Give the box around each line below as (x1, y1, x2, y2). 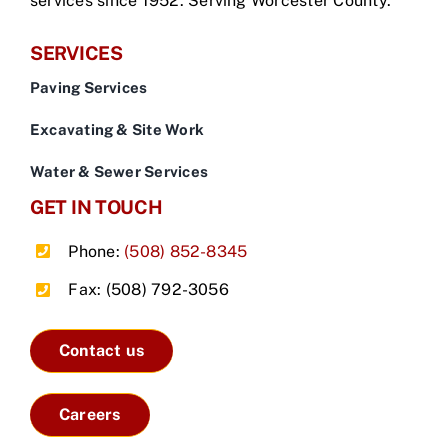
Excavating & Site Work (30, 120, 204, 138)
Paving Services (30, 78, 148, 96)
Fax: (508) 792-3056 (68, 280, 229, 300)
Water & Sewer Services (30, 162, 208, 180)
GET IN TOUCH (30, 195, 163, 218)
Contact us (59, 340, 145, 360)
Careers (59, 404, 121, 424)
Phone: (68, 241, 125, 261)
